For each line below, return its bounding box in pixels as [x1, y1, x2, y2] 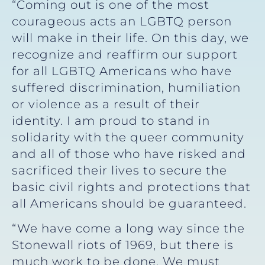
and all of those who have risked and [12, 146, 246, 161]
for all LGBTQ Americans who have [12, 63, 232, 78]
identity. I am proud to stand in [12, 113, 210, 128]
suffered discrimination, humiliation [12, 80, 241, 95]
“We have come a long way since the [12, 221, 245, 235]
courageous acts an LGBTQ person [12, 14, 232, 28]
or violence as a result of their [12, 96, 200, 111]
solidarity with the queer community [12, 130, 244, 144]
